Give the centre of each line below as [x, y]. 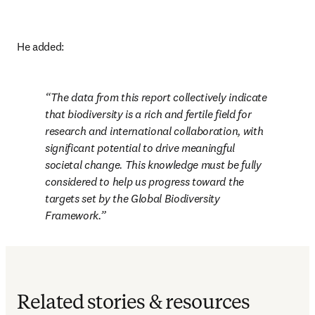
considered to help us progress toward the [144, 181]
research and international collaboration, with [154, 131]
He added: [41, 46]
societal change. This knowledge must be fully [153, 165]
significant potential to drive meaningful [140, 148]
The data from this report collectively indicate [159, 97]
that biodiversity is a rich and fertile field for [148, 114]
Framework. [73, 215]
